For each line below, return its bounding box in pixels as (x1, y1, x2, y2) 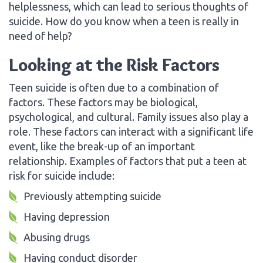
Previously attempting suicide (23, 190, 161, 202)
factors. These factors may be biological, (9, 96, 198, 108)
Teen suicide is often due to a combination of (9, 81, 219, 93)
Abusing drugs (23, 231, 90, 243)
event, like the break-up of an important (9, 140, 195, 152)
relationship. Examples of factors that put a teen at (9, 154, 247, 167)
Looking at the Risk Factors (9, 53, 220, 76)
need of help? (9, 29, 72, 42)
